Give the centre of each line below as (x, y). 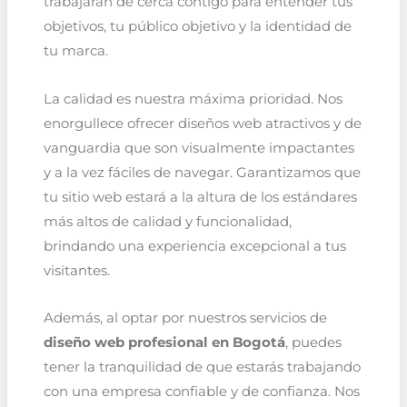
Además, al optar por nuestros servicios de (185, 318)
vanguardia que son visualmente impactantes (199, 148)
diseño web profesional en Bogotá (164, 343)
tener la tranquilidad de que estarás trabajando (202, 367)
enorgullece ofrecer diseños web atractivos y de (202, 123)
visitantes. (76, 270)
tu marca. (75, 50)
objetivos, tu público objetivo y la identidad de (197, 26)
